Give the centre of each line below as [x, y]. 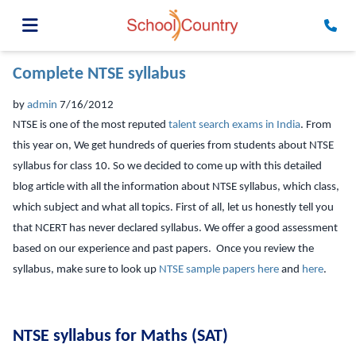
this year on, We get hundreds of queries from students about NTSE [173, 145]
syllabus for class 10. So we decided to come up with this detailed [167, 166]
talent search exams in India [234, 125]
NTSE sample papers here [219, 269]
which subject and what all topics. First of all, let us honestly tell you [173, 207]
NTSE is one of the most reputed [91, 125]
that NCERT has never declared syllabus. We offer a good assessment [175, 228]
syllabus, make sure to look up [86, 269]
